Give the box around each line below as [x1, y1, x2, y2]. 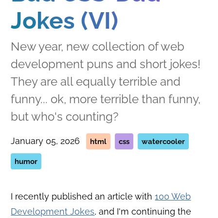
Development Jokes [11, 206, 95, 217]
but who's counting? [11, 109, 119, 124]
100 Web [155, 191, 191, 201]
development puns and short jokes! [11, 56, 201, 71]
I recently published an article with [11, 191, 155, 201]
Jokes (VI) [11, 6, 119, 34]
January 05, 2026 [11, 135, 80, 146]
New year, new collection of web [11, 39, 185, 54]
